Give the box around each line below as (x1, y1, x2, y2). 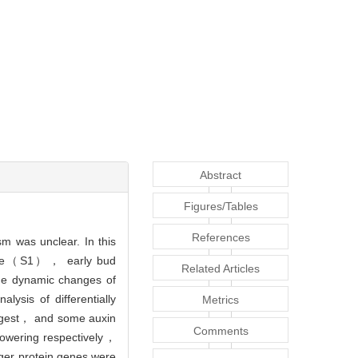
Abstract (200, 169, 241, 182)
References (191, 231, 250, 245)
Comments (193, 324, 249, 338)
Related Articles (181, 262, 260, 276)
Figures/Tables (183, 200, 258, 213)
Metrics (202, 293, 239, 307)
